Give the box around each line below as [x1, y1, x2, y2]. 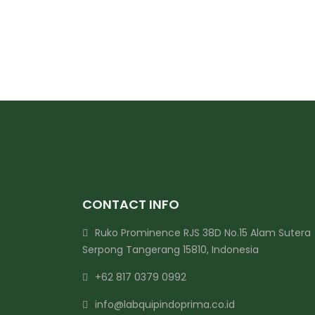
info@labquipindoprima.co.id [95, 297, 235, 311]
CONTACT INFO [82, 195, 179, 213]
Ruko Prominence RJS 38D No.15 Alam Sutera [95, 226, 311, 240]
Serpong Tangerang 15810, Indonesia [82, 243, 259, 257]
